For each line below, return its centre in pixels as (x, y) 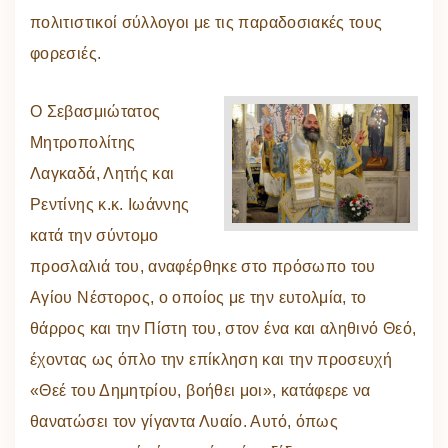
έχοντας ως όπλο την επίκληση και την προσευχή (211, 360)
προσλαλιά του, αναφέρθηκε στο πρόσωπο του (203, 267)
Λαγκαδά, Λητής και (102, 174)
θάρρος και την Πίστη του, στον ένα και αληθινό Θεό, (223, 329)
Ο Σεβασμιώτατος (95, 112)
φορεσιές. (66, 54)
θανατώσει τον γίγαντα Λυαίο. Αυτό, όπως (184, 422)
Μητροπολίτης (83, 143)
